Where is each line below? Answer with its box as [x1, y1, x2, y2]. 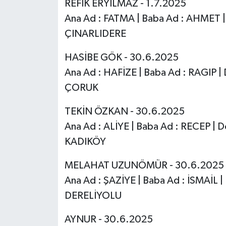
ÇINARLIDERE [64, 29, 126, 39]
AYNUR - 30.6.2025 [64, 214, 153, 225]
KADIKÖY [64, 137, 106, 147]
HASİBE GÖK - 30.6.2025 [64, 52, 179, 63]
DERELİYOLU [64, 191, 122, 201]
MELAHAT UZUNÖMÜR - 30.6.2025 [64, 160, 224, 171]
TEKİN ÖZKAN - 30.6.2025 [64, 106, 185, 117]
